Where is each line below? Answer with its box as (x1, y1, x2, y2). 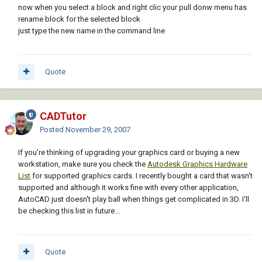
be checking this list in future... (18, 206, 120, 216)
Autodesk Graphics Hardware (147, 160, 247, 169)
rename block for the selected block (18, 15, 140, 24)
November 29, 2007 (65, 125, 130, 135)
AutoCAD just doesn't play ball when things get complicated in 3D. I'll (18, 195, 249, 204)
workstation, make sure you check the (18, 160, 147, 169)
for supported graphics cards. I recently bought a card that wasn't (30, 171, 253, 181)
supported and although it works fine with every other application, (18, 183, 239, 192)
